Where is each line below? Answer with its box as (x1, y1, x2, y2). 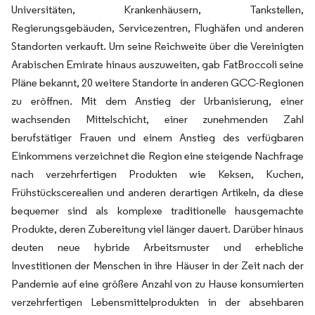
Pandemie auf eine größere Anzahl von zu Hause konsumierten (11, 277, 304, 290)
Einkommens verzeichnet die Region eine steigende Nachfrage (11, 149, 304, 162)
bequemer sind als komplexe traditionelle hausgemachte (11, 204, 304, 217)
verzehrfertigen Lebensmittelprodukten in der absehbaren (11, 295, 304, 309)
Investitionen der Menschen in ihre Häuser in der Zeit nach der (11, 259, 304, 272)
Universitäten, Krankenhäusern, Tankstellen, (11, 3, 304, 16)
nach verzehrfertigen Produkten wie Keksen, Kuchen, (11, 167, 304, 181)
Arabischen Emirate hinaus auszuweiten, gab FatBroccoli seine (11, 58, 304, 71)
